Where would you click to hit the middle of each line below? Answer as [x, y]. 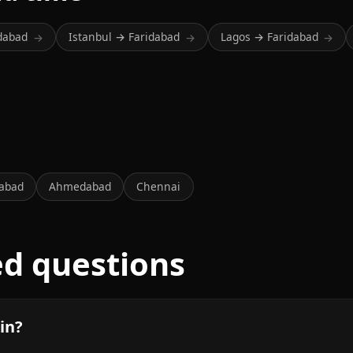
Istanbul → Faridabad [124, 37]
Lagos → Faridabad [269, 37]
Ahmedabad [80, 186]
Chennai [159, 186]
